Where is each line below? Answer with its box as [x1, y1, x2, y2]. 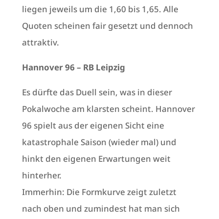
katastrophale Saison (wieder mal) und [22, 136, 176, 148]
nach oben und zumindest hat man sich [22, 203, 180, 215]
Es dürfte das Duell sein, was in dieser [22, 87, 172, 98]
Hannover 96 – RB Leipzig [22, 62, 125, 73]
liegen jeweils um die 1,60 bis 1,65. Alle [22, 3, 178, 15]
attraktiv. [22, 37, 63, 48]
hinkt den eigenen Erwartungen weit [22, 153, 171, 165]
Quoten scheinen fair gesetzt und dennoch [22, 20, 193, 32]
